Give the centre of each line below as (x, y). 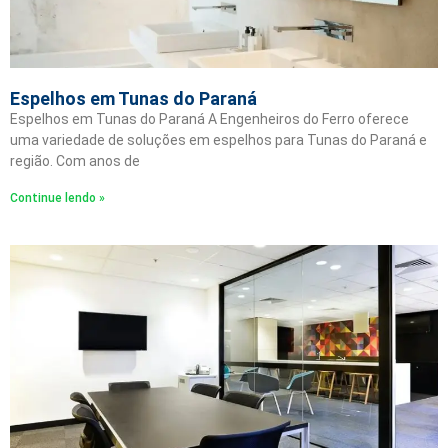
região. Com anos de (75, 161)
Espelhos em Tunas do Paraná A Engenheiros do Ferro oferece (209, 119)
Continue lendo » (57, 198)
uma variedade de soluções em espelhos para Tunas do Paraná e (218, 140)
